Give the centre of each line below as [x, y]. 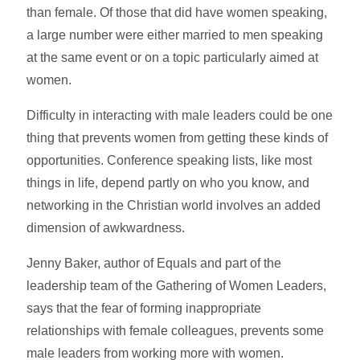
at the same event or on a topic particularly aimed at [173, 57]
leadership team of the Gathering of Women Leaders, [177, 285]
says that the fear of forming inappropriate [144, 308]
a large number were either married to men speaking [175, 35]
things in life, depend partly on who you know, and [168, 182]
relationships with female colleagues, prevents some [176, 330]
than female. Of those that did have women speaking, [177, 12]
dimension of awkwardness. [106, 227]
